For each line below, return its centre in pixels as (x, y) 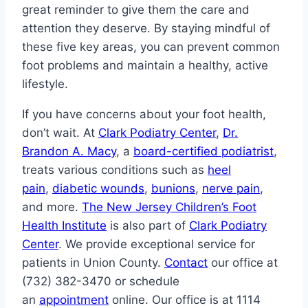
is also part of (148, 226)
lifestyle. (45, 84)
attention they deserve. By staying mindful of (146, 29)
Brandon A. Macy (69, 152)
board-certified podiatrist (203, 152)
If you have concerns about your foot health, (144, 114)
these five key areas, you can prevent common (151, 47)
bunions (173, 189)
